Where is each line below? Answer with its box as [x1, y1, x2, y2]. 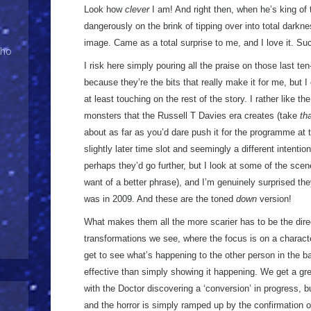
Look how [84, 4, 125, 15]
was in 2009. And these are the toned [84, 194, 236, 204]
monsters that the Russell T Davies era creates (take [84, 110, 300, 121]
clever [125, 4, 149, 15]
